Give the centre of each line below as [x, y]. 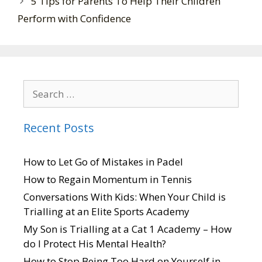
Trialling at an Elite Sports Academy [106, 211]
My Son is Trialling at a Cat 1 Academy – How [127, 229]
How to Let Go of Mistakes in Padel [103, 161]
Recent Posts [59, 127]
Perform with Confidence [74, 18]
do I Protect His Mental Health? [95, 243]
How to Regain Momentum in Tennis [108, 179]
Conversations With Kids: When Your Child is [125, 196]
